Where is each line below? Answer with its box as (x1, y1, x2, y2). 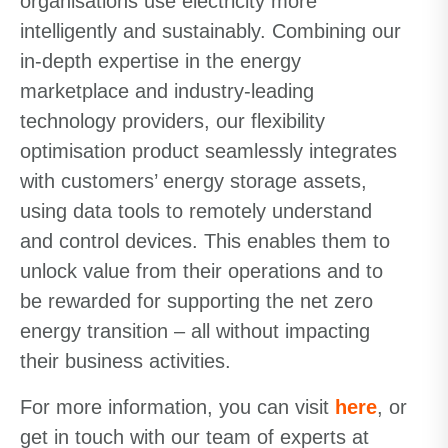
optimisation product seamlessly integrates (20, 140, 397, 162)
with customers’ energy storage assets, (20, 170, 367, 192)
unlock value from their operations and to (20, 260, 383, 282)
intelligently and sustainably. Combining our (20, 20, 401, 42)
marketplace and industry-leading (20, 80, 314, 102)
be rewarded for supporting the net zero (20, 290, 373, 312)
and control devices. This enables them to (20, 230, 390, 252)
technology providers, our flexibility (20, 110, 325, 132)
